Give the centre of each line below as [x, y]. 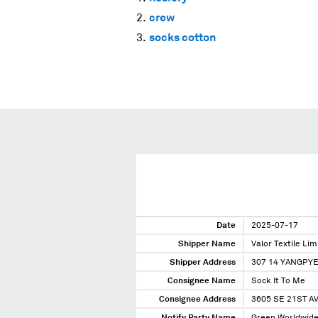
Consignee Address [197, 300]
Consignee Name [202, 281]
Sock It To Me [278, 281]
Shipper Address [203, 263]
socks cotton [182, 37]
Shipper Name [207, 245]
